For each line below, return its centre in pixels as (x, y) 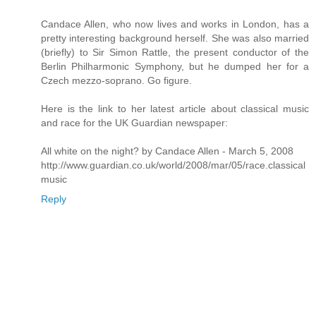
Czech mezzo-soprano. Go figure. (116, 81)
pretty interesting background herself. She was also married (175, 38)
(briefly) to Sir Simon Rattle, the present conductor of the (175, 53)
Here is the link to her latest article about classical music (175, 109)
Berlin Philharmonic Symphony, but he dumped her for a (175, 67)
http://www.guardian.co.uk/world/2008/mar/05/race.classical (173, 165)
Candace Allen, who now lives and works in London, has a (175, 24)
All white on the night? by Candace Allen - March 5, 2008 (167, 151)
